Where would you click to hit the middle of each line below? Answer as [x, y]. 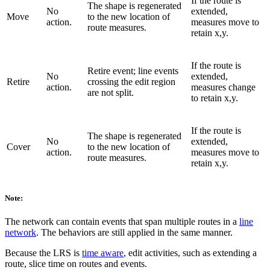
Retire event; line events [133, 71]
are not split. [111, 93]
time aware [103, 253]
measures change [223, 87]
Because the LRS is [43, 253]
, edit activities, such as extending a [190, 253]
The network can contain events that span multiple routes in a [122, 222]
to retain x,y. [215, 98]
